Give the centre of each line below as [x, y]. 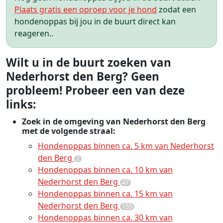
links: [21, 104]
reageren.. [34, 33]
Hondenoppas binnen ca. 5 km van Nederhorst [126, 146]
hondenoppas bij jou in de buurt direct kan [95, 21]
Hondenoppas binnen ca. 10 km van [105, 170]
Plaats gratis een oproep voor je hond [86, 9]
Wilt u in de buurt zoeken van [89, 62]
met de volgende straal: [69, 131]
